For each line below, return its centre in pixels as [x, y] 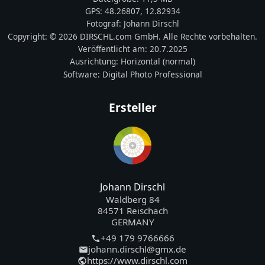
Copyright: [29, 36]
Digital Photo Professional [152, 74]
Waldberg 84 [132, 200]
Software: [83, 74]
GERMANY [132, 222]
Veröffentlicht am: [114, 49]
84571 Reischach [132, 211]
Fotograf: [105, 24]
